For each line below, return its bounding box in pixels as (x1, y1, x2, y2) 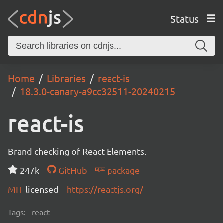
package (105, 165, 140, 175)
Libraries (47, 72, 86, 84)
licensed (25, 184, 59, 194)
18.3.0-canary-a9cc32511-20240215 (20, 85, 175, 97)
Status (170, 12, 199, 25)
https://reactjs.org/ (67, 184, 143, 194)
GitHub (56, 165, 87, 175)
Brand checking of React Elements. (8, 146, 146, 156)
